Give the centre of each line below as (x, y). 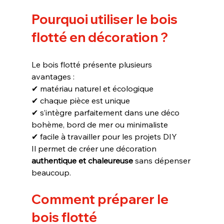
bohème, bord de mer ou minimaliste (99, 124)
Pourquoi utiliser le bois (105, 19)
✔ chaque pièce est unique (80, 100)
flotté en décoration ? (99, 37)
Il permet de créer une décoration (95, 148)
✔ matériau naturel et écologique (92, 88)
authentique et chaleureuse (82, 160)
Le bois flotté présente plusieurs (92, 64)
